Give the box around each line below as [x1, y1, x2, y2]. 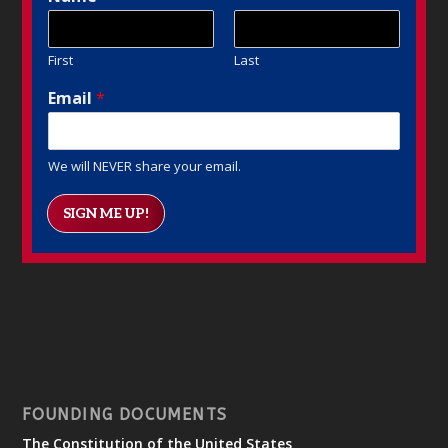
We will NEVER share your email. [48, 156, 242, 175]
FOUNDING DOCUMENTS [22, 404, 228, 424]
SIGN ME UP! [63, 204, 150, 222]
